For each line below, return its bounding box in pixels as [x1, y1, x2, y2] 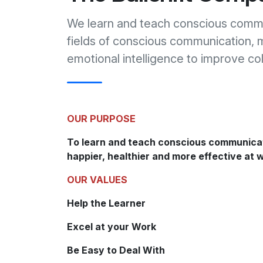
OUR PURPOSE [67, 113, 136, 125]
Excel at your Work [67, 221, 156, 233]
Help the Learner [67, 197, 146, 210]
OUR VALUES [67, 174, 127, 186]
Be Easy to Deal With [67, 244, 165, 257]
